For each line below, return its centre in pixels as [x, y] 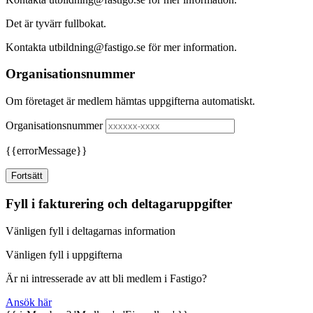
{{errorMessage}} [46, 151]
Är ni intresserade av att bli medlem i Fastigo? [106, 278]
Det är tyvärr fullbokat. [56, 23]
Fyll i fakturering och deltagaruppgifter [119, 203]
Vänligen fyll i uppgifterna [64, 254]
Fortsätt [27, 176]
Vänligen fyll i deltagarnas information [90, 231]
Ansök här [29, 302]
